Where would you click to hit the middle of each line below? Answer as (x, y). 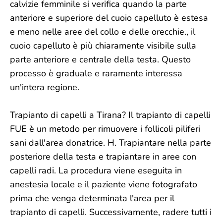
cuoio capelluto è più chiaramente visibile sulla (103, 46)
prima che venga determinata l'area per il (92, 198)
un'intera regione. (45, 87)
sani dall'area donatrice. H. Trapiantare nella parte (111, 143)
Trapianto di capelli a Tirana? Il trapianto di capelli (110, 115)
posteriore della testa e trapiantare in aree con (103, 157)
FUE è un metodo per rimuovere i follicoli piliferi (105, 129)
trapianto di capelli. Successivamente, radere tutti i (111, 212)
